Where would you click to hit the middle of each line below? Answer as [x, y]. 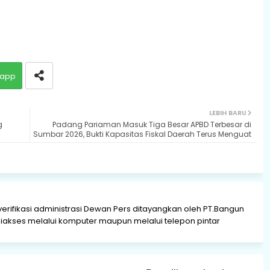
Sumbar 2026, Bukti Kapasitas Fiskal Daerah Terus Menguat [142, 134]
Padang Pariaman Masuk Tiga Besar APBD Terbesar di [152, 124]
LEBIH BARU [228, 112]
